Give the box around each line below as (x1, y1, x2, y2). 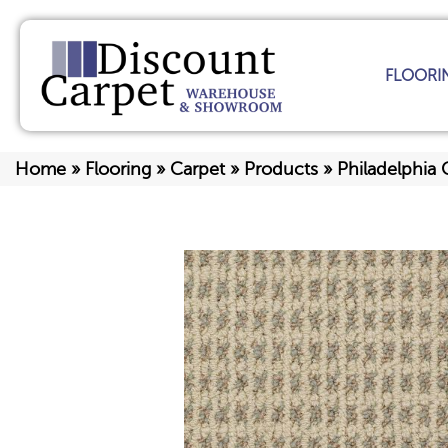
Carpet (170, 159, 225, 180)
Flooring (85, 159, 151, 180)
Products (244, 159, 318, 180)
